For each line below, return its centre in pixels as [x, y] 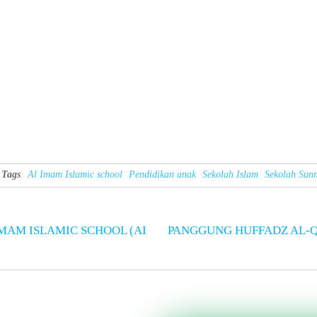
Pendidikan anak [162, 174]
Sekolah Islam [230, 174]
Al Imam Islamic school [75, 174]
